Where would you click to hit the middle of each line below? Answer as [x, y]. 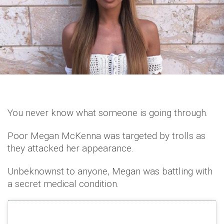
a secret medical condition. [63, 184]
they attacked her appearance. [70, 148]
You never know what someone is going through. [108, 113]
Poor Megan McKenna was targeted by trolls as [106, 136]
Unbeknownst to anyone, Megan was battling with [110, 171]
